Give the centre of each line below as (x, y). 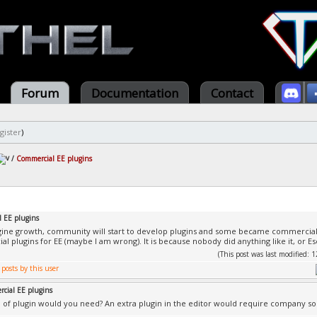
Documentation (135, 93)
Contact (232, 93)
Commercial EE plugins (54, 158)
